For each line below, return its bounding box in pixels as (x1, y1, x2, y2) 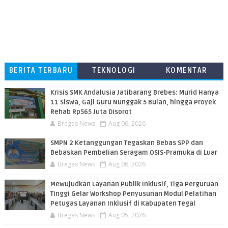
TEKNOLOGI (92, 66, 136, 75)
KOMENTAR (165, 66, 208, 75)
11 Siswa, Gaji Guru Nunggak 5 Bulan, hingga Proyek (50, 98, 216, 106)
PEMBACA (169, 82, 205, 91)
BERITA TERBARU (9, 66, 73, 75)
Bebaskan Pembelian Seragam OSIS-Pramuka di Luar (50, 149, 217, 157)
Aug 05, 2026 (108, 211, 146, 219)
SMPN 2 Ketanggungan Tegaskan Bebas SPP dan (50, 139, 203, 147)
